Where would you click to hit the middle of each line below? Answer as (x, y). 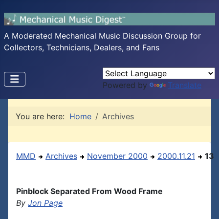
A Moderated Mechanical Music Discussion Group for (102, 36)
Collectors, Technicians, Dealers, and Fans (82, 47)
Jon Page (45, 203)
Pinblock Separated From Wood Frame (89, 191)
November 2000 (117, 156)
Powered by (126, 85)
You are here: (43, 116)
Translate (185, 85)
